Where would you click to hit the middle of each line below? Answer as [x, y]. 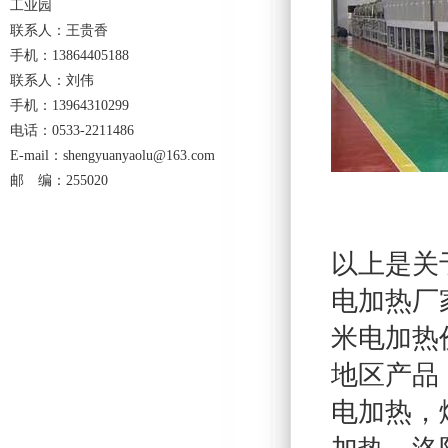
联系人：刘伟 [52, 80]
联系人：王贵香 [59, 30]
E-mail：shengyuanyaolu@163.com [112, 155]
